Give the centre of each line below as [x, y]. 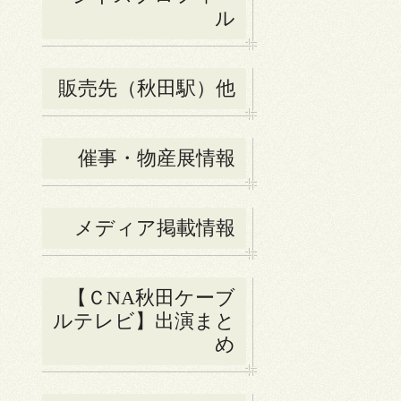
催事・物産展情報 [157, 158]
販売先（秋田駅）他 [147, 89]
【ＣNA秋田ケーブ [151, 298]
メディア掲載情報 [155, 228]
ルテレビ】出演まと [144, 321]
